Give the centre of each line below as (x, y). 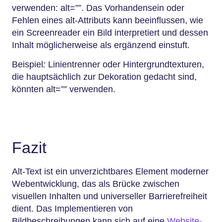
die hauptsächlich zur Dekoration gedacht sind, (104, 77)
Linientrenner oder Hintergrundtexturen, (125, 64)
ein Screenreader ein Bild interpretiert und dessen (110, 32)
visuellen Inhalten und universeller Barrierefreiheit (110, 196)
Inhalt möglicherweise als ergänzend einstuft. (101, 45)
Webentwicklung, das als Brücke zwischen (96, 184)
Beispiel (28, 64)
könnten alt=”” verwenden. (64, 89)
